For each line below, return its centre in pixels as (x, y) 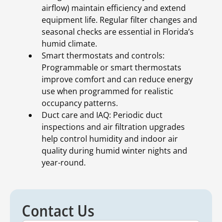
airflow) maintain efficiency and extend (114, 8)
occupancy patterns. (82, 103)
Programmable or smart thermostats (111, 68)
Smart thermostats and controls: (103, 56)
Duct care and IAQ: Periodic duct (102, 115)
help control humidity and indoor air (110, 139)
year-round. (64, 163)
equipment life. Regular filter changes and (119, 20)
